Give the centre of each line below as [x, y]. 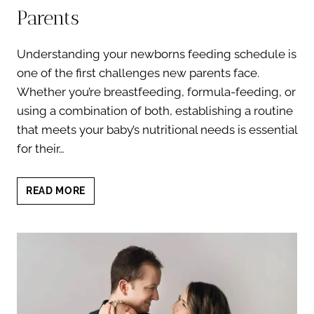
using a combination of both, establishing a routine [155, 111]
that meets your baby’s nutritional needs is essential [157, 130]
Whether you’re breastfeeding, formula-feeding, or [156, 92]
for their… [41, 149]
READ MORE [56, 191]
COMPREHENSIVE [129, 249]
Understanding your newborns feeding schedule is [157, 54]
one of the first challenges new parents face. [138, 73]
